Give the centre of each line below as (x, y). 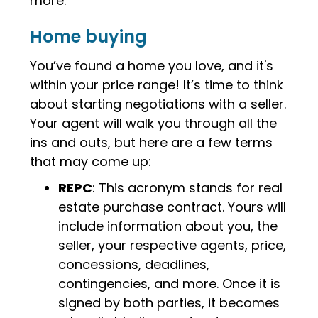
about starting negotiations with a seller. (158, 104)
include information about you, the (168, 226)
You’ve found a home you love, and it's (152, 66)
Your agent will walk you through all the (154, 123)
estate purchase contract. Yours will (172, 207)
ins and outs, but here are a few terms (152, 142)
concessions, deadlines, (134, 264)
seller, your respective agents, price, (172, 245)
